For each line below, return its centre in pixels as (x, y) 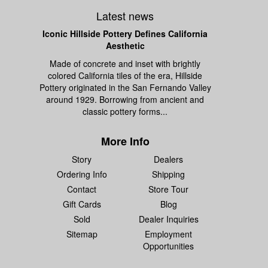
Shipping (168, 174)
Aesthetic (125, 45)
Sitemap (82, 234)
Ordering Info (82, 174)
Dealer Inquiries (168, 219)
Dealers (168, 159)
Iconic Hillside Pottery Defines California (125, 33)
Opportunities (168, 246)
